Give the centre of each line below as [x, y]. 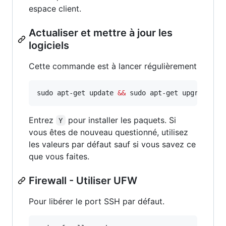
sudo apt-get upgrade [168, 93]
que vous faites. [59, 156]
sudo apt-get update [77, 93]
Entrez [42, 120]
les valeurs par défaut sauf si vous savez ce [112, 144]
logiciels [49, 45]
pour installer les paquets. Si [122, 120]
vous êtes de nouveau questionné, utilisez [108, 132]
